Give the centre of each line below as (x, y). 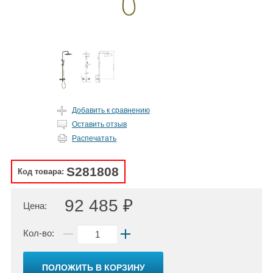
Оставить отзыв (99, 125)
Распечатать (94, 139)
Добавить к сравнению (111, 111)
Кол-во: (39, 233)
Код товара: (41, 172)
